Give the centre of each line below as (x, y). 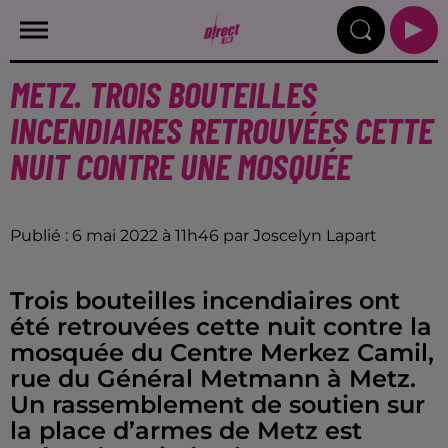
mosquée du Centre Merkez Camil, (222, 352)
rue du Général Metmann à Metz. (213, 378)
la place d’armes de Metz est (186, 430)
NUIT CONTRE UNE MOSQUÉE (180, 165)
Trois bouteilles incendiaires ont (205, 300)
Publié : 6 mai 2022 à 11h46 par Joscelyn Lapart (193, 235)
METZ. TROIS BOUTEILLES (163, 93)
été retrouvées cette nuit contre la (221, 326)
